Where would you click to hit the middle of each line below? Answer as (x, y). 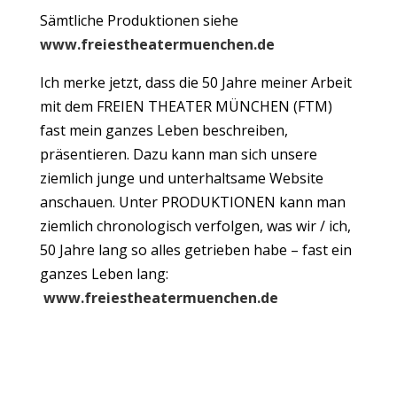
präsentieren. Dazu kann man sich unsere (178, 154)
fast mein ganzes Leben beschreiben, (163, 130)
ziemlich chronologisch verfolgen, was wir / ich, (195, 226)
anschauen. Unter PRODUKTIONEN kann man (192, 202)
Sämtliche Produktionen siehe (139, 20)
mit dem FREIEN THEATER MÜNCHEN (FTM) (186, 106)
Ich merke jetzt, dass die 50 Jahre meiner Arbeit (195, 82)
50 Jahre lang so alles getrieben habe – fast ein (195, 249)
